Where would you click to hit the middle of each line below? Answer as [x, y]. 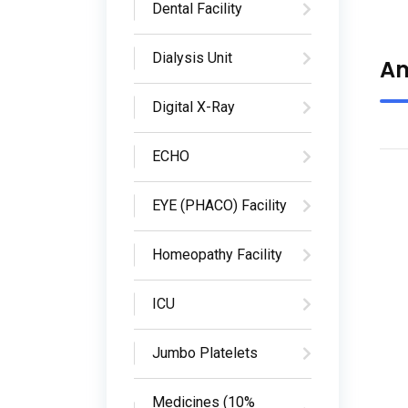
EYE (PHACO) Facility [219, 205]
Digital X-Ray [194, 107]
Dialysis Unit [192, 58]
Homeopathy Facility [217, 255]
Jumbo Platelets [205, 353]
